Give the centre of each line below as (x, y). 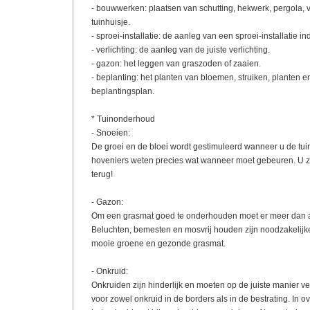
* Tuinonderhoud (123, 119)
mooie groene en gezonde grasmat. (158, 244)
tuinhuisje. (110, 22)
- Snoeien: (110, 133)
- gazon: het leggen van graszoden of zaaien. (176, 64)
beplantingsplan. (122, 91)
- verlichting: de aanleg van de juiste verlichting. (180, 50)
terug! (102, 174)
